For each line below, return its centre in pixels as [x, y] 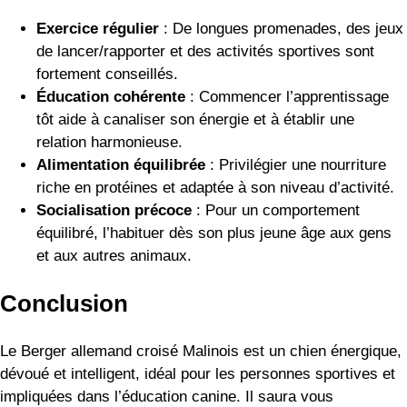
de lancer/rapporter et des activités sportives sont [205, 51]
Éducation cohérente [111, 96]
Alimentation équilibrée [121, 164]
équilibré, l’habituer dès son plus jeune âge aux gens [214, 233]
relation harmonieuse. [109, 142]
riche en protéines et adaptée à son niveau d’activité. [215, 187]
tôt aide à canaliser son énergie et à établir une [195, 119]
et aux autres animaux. [114, 255]
